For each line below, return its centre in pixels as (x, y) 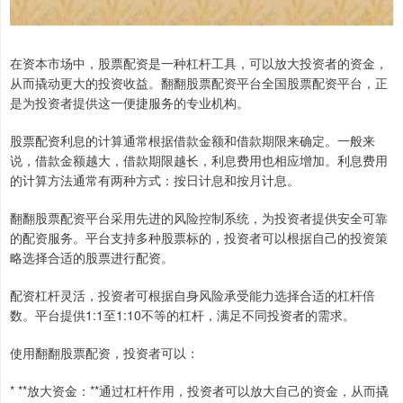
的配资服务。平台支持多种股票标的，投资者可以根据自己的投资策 (199, 237)
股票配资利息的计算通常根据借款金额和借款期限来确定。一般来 (193, 140)
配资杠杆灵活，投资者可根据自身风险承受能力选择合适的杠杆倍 (193, 295)
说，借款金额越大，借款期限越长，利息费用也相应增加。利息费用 (199, 160)
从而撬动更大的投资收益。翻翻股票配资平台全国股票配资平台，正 (199, 82)
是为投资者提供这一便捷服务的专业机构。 (130, 102)
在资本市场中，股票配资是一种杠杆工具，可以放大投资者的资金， (199, 63)
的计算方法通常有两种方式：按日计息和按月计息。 (155, 179)
